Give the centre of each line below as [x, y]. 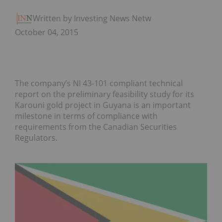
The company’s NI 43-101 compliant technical [99, 83]
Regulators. [36, 138]
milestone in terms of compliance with [86, 116]
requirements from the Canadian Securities [96, 127]
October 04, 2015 [47, 32]
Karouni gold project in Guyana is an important [103, 105]
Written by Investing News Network [98, 19]
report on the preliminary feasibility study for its [105, 94]
